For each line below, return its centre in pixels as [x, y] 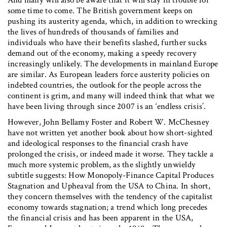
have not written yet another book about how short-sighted [110, 133]
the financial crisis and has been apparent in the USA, [101, 218]
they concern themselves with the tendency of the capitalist [110, 197]
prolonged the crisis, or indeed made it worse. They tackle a [110, 154]
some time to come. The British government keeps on [100, 11]
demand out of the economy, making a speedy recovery [102, 53]
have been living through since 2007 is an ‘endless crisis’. [107, 107]
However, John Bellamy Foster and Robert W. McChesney [108, 122]
